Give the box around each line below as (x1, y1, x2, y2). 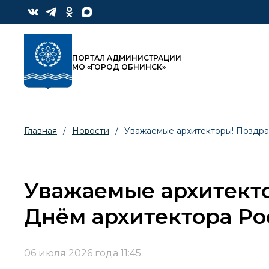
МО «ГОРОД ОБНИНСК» (72, 62, 166, 72)
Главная (24, 125, 57, 137)
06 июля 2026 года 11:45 (24, 247, 141, 259)
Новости (72, 125, 109, 137)
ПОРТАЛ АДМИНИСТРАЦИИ (72, 53, 181, 63)
